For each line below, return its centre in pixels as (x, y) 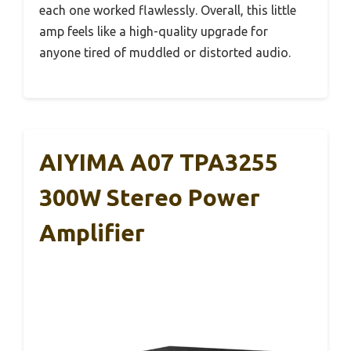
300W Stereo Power (150, 197)
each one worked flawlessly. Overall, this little (168, 10)
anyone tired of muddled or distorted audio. (165, 52)
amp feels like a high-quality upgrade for (154, 31)
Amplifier (92, 232)
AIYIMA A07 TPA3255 (159, 162)
